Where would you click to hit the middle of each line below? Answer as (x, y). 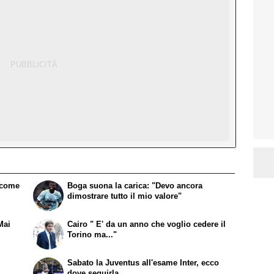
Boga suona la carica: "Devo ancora (135, 186)
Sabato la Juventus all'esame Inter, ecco (143, 262)
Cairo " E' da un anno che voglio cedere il (147, 224)
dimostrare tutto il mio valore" (125, 196)
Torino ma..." (92, 235)
